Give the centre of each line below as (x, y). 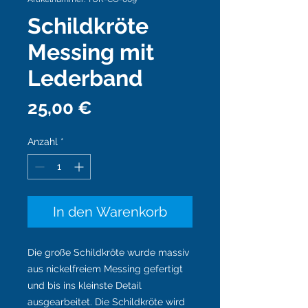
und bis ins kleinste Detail (85, 286)
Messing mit (91, 52)
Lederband (85, 78)
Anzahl (43, 142)
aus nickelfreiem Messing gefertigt (105, 269)
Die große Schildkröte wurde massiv (108, 253)
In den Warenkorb (110, 212)
